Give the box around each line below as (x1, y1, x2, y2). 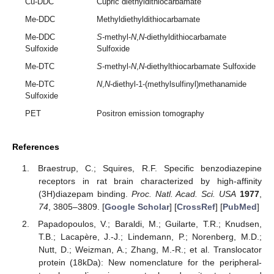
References (12, 142, 59, 152)
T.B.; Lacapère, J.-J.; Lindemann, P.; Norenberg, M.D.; (38, 232, 262, 242)
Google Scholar (104, 202, 169, 212)
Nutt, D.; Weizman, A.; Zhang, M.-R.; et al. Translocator (38, 245, 262, 255)
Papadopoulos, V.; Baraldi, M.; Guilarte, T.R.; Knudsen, (38, 219, 262, 229)
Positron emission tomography (97, 109, 205, 119)
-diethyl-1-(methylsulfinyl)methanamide (110, 80, 247, 89)
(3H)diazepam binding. (38, 189, 131, 199)
